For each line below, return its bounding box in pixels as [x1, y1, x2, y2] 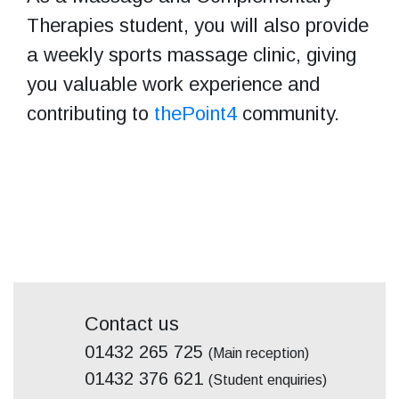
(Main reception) [208, 345, 309, 361]
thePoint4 [154, 102, 237, 125]
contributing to [27, 102, 154, 125]
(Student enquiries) [208, 371, 327, 387]
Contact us [85, 312, 179, 335]
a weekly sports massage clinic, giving [27, 43, 356, 66]
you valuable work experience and [27, 72, 320, 95]
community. [237, 102, 339, 125]
